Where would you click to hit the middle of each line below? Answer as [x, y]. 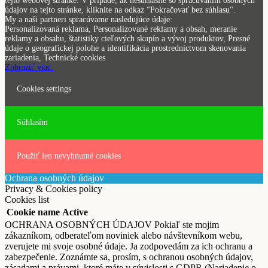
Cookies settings [44, 89]
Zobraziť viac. [29, 67]
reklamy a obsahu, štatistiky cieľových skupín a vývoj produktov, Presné [127, 38]
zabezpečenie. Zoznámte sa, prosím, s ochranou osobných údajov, [129, 257]
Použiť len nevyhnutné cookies [69, 156]
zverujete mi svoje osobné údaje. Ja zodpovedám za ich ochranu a [129, 246]
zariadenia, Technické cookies [55, 57]
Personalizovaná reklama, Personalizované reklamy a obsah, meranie [121, 29]
